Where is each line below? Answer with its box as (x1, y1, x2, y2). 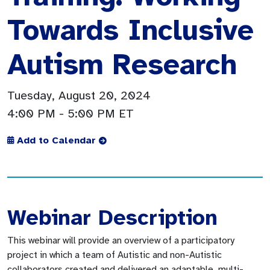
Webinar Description (7, 204, 218, 231)
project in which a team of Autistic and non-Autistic (7, 248, 222, 261)
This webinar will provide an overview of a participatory (7, 234, 234, 246)
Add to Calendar (17, 134, 99, 146)
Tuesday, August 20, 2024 (7, 87, 151, 103)
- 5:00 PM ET (59, 105, 134, 121)
